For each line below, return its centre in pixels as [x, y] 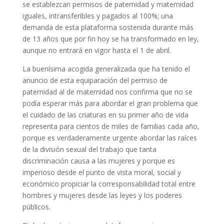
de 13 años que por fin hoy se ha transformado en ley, [110, 39]
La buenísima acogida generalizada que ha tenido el [106, 69]
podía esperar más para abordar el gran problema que [110, 103]
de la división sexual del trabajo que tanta [89, 149]
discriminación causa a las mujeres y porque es [98, 161]
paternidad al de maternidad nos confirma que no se [107, 92]
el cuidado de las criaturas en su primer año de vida [105, 115]
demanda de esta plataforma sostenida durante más [108, 27]
